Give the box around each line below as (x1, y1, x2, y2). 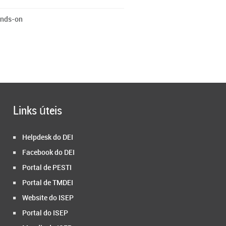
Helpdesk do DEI (22, 134, 73, 141)
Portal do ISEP (22, 209, 68, 217)
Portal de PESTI (22, 164, 72, 172)
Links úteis (13, 105, 62, 118)
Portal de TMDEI (22, 179, 73, 187)
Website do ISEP (22, 194, 74, 202)
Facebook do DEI (22, 149, 75, 156)
